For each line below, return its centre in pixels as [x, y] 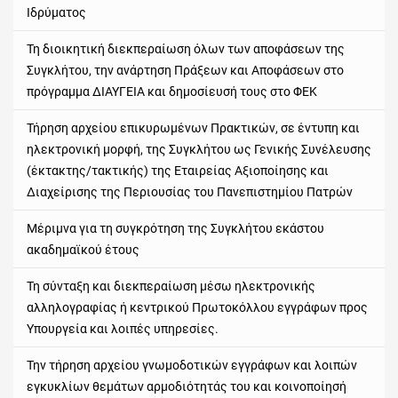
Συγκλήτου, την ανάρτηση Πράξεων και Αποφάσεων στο [185, 71]
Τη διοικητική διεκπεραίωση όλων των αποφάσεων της [186, 49]
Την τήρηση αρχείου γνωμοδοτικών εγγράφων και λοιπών [192, 366]
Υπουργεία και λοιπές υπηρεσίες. [123, 329]
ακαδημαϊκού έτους [83, 250]
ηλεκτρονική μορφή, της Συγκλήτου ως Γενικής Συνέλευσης [199, 150]
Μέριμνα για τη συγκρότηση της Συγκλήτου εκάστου [175, 229]
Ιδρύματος [56, 13]
